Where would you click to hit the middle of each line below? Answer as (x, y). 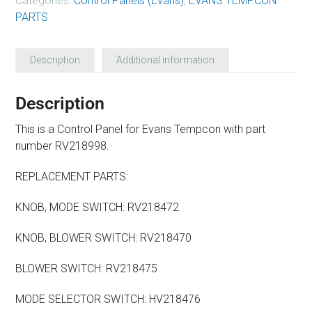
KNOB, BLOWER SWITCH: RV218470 (103, 237)
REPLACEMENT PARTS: (72, 176)
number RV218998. (62, 146)
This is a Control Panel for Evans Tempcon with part (140, 129)
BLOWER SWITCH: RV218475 (86, 268)
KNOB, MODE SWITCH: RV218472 (97, 207)
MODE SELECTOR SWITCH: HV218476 (108, 299)
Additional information (165, 60)
